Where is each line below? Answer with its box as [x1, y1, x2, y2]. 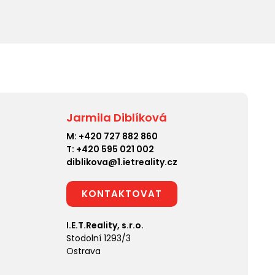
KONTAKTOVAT [82, 187, 162, 200]
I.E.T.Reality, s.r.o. [66, 219, 144, 231]
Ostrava [66, 244, 101, 257]
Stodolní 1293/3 [66, 231, 131, 244]
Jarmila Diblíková [66, 109, 167, 125]
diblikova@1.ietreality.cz [66, 155, 177, 168]
